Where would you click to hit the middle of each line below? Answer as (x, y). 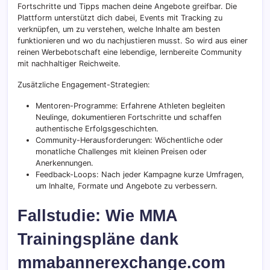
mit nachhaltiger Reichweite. (69, 64)
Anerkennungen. (64, 163)
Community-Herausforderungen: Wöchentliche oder (129, 140)
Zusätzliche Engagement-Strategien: (84, 85)
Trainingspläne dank (98, 239)
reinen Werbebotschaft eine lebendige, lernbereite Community (130, 52)
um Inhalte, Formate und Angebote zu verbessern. (127, 186)
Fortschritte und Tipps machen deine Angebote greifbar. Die (127, 7)
